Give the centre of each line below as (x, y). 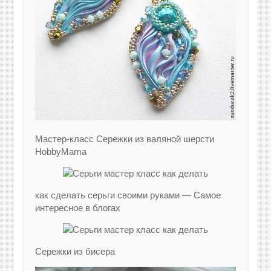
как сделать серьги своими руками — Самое (128, 195)
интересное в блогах (78, 208)
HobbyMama (61, 152)
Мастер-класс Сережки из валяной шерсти (125, 139)
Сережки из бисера (75, 252)
